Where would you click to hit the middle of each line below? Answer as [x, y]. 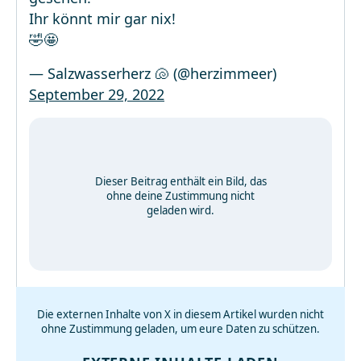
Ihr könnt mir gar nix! [102, 19]
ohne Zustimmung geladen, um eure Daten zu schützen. [180, 329]
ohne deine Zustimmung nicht [180, 196]
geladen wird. [180, 210]
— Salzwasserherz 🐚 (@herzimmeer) [153, 73]
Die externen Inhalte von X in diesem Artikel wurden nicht [180, 314]
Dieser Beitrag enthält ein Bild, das [180, 181]
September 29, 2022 [97, 94]
